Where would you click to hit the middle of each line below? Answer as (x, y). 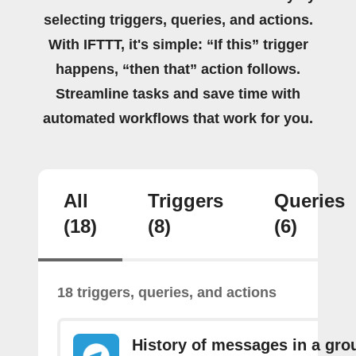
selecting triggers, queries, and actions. (178, 19)
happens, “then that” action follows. (178, 69)
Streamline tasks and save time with (178, 93)
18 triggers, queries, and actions (167, 292)
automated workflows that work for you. (178, 118)
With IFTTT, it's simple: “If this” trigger (178, 44)
